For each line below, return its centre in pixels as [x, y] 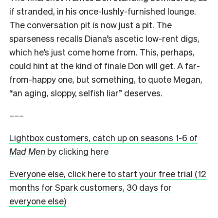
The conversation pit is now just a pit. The [91, 25]
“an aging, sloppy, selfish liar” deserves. [86, 93]
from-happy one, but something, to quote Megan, [106, 79]
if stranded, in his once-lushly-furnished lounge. [103, 11]
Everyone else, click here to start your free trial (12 [108, 174]
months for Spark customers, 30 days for [91, 187]
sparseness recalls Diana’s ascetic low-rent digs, [104, 38]
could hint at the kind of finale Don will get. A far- [105, 66]
